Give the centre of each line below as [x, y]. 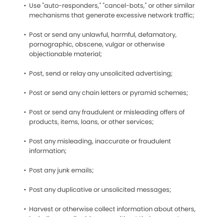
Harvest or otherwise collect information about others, [112, 209]
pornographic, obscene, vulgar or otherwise [97, 44]
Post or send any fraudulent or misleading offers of [107, 112]
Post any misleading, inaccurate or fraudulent [100, 141]
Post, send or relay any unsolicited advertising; [101, 73]
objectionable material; [65, 54]
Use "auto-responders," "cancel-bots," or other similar [112, 6]
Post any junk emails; [61, 170]
